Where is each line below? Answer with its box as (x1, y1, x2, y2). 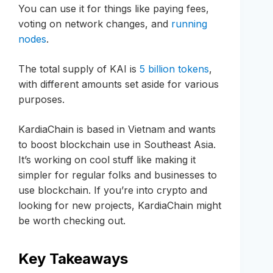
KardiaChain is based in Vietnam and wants (18, 122, 216, 135)
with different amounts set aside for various (18, 77, 219, 90)
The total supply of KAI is (18, 62, 140, 75)
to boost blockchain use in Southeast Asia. (18, 138, 216, 151)
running (171, 17, 207, 30)
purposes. (18, 93, 65, 105)
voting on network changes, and (18, 17, 171, 30)
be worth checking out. (18, 214, 126, 227)
